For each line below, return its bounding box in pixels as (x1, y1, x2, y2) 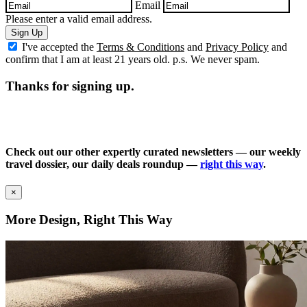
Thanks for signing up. (5, 78, 134, 93)
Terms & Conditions (97, 41, 184, 53)
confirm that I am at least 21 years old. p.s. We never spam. (5, 53, 260, 66)
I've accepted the (22, 41, 97, 53)
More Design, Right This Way (5, 212, 173, 227)
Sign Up (11, 27, 42, 38)
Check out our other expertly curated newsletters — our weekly (5, 145, 301, 158)
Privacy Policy (206, 41, 269, 53)
